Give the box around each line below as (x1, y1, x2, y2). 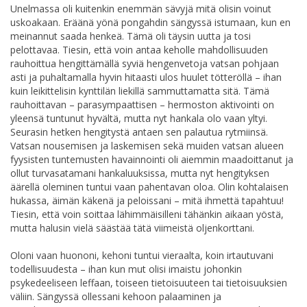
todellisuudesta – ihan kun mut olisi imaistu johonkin (10, 262, 242, 275)
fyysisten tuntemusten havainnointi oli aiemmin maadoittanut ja (10, 152, 293, 166)
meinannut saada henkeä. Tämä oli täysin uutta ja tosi (10, 29, 251, 42)
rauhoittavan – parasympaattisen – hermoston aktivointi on (10, 97, 274, 111)
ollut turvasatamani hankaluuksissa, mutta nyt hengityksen (10, 166, 269, 180)
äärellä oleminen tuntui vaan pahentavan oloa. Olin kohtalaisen (10, 180, 288, 193)
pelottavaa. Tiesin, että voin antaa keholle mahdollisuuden (10, 42, 268, 56)
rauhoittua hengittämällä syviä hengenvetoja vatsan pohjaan (10, 56, 279, 70)
